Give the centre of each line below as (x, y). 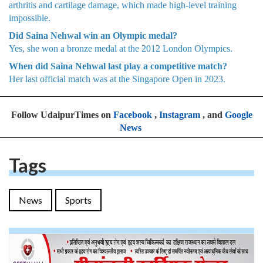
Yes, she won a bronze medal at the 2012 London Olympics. (121, 48)
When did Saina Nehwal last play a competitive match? (118, 66)
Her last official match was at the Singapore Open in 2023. (117, 79)
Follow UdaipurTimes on (62, 114)
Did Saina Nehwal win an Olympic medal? (93, 35)
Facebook (132, 114)
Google (238, 114)
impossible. (30, 18)
